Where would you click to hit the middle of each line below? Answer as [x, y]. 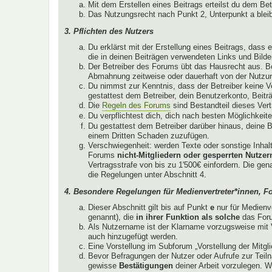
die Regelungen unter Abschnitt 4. [147, 175]
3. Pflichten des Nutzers [109, 31]
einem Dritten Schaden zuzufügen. [149, 136]
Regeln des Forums [136, 106]
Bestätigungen [146, 266]
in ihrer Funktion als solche [188, 217]
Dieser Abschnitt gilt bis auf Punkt [149, 208]
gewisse [104, 266]
